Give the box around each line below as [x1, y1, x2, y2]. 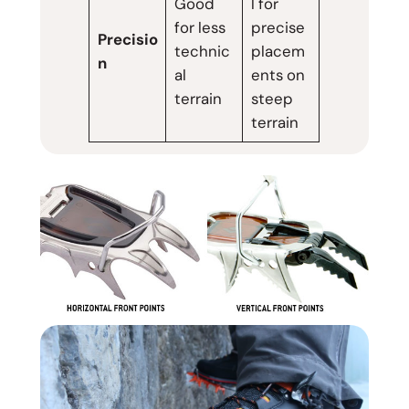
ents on [250, 65, 305, 86]
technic [173, 41, 230, 62]
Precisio [97, 29, 158, 50]
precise [250, 17, 305, 38]
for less [173, 17, 225, 38]
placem [250, 41, 305, 62]
